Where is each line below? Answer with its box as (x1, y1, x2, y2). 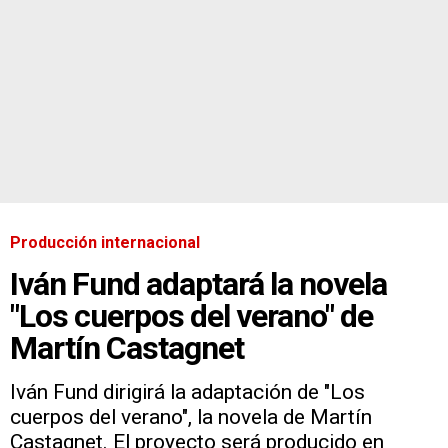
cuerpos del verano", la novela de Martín (10, 404, 372, 429)
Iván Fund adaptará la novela (10, 264, 387, 303)
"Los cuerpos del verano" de (10, 296, 373, 335)
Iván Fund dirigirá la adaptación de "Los (10, 379, 365, 404)
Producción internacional (10, 232, 200, 252)
